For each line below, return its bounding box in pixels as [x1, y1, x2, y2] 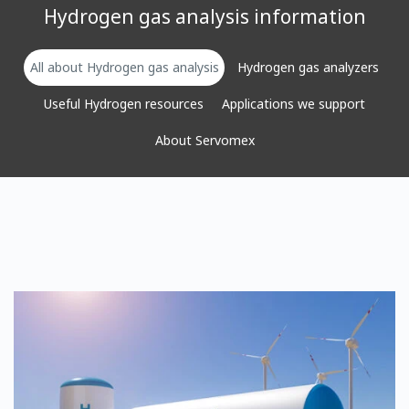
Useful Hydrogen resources [43, 95, 204, 113]
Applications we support [222, 95, 366, 113]
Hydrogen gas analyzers [237, 58, 380, 77]
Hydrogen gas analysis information [43, 4, 366, 30]
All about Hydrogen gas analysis [29, 58, 219, 77]
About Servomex [154, 131, 255, 150]
